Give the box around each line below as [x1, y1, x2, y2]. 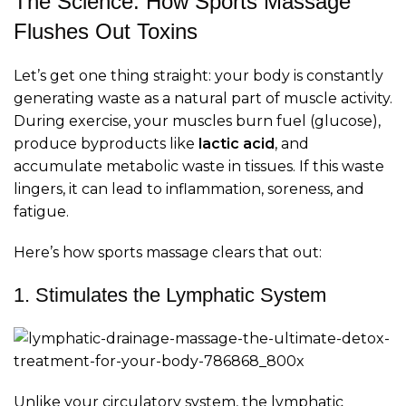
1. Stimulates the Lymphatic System [14, 284, 326, 307]
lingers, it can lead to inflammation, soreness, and [14, 180, 364, 198]
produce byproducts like [14, 135, 198, 153]
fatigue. [14, 203, 69, 221]
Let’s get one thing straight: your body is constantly [14, 67, 383, 85]
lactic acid [198, 135, 275, 153]
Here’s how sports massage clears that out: [14, 244, 322, 262]
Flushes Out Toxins [14, 19, 198, 44]
